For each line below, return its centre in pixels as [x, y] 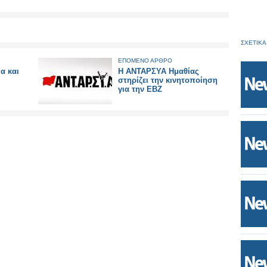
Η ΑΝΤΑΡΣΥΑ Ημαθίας [159, 71]
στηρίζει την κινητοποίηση [168, 80]
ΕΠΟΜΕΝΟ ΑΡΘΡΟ [145, 60]
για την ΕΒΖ [140, 89]
